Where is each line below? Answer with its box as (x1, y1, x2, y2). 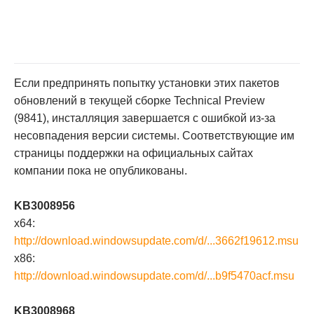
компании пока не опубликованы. (14, 165, 187, 177)
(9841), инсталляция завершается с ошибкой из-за (14, 112, 275, 124)
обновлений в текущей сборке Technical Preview (14, 95, 265, 107)
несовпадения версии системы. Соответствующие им (14, 130, 294, 142)
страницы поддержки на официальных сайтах (14, 147, 253, 159)
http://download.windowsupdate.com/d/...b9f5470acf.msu (14, 270, 294, 282)
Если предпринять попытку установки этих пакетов (14, 77, 280, 89)
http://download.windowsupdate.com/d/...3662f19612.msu (14, 235, 299, 247)
